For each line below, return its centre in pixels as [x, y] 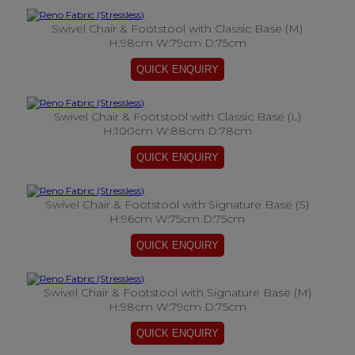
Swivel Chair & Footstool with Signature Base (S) [177, 204]
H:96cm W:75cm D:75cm [177, 219]
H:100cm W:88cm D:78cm [177, 131]
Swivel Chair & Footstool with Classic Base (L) [177, 116]
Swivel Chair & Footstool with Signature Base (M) [177, 292]
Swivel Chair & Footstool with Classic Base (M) [177, 29]
